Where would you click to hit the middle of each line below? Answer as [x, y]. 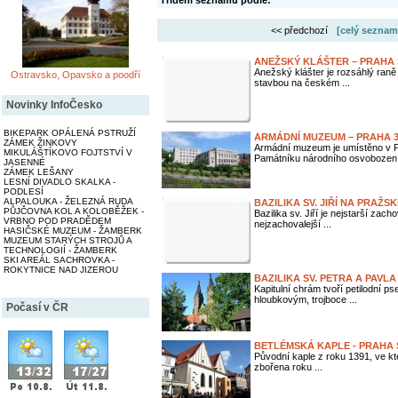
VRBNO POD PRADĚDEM [57, 221]
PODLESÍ [24, 191]
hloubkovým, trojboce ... [306, 299]
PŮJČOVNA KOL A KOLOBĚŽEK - [74, 211]
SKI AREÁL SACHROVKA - [59, 260]
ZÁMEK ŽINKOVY [40, 143]
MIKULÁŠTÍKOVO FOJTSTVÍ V [68, 152]
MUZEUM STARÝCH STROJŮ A [68, 240]
